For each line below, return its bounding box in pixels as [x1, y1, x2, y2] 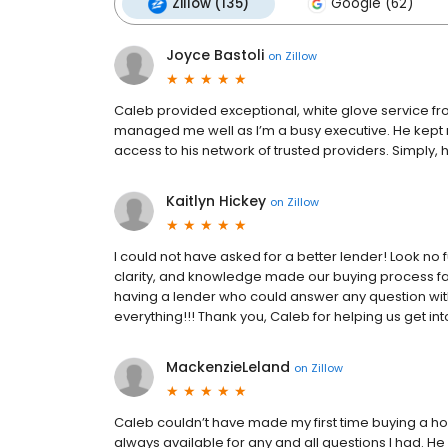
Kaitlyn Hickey [166, 191, 266, 211]
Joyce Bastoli [166, 45, 264, 65]
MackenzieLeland [166, 357, 290, 377]
